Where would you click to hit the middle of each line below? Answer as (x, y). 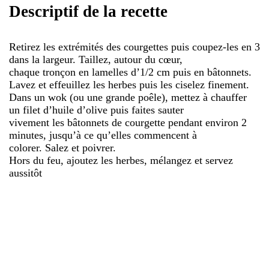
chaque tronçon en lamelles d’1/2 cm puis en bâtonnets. (130, 72)
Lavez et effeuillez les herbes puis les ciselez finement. (129, 84)
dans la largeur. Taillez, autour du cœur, (96, 59)
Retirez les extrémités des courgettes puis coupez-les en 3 (134, 47)
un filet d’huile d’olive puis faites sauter (96, 110)
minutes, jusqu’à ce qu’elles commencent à (103, 135)
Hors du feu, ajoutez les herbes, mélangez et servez (121, 160)
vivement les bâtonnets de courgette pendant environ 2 (128, 122)
